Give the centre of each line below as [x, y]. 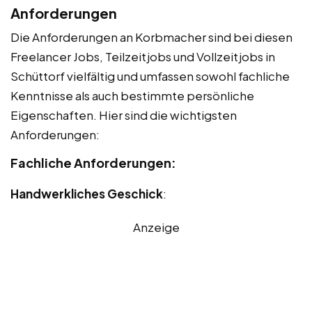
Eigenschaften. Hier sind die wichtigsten [124, 115]
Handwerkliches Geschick [87, 193]
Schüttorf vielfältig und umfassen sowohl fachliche [150, 76]
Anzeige [156, 227]
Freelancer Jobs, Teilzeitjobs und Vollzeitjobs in [143, 56]
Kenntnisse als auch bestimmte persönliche [132, 95]
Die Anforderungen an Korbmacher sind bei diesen [151, 37]
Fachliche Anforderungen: [93, 162]
